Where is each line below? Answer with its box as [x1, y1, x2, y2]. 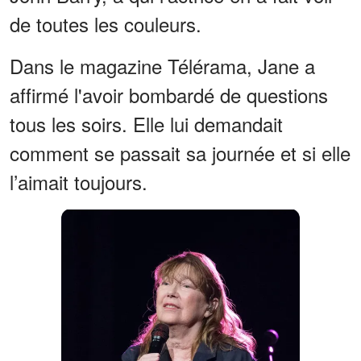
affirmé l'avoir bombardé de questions [10, 80, 328, 109]
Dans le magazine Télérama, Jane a [10, 51, 315, 80]
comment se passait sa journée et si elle [10, 138, 351, 167]
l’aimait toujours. [10, 167, 147, 196]
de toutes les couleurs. [10, 9, 201, 38]
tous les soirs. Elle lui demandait [10, 109, 283, 138]
